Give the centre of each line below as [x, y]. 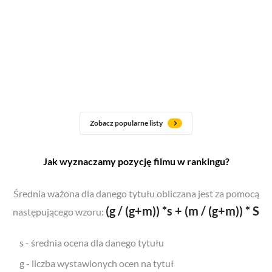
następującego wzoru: [59, 212]
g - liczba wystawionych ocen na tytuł [97, 263]
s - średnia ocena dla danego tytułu [92, 243]
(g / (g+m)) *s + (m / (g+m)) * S [182, 211]
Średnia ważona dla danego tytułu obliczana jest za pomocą [136, 193]
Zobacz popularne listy [126, 123]
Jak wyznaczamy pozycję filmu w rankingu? [136, 161]
